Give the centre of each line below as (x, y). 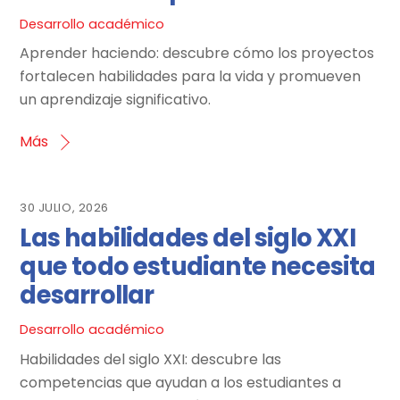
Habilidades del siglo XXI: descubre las (151, 359)
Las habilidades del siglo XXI (187, 238)
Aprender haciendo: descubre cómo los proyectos (197, 54)
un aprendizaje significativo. (116, 100)
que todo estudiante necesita (198, 267)
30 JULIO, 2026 (64, 208)
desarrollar (87, 296)
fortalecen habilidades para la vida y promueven (191, 77)
